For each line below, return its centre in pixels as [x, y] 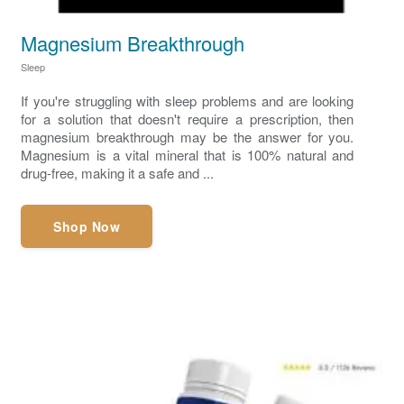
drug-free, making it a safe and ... [118, 173]
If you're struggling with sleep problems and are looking [188, 101]
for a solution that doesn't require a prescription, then [188, 119]
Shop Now [87, 227]
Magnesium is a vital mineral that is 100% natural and [188, 155]
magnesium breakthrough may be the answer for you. [188, 137]
